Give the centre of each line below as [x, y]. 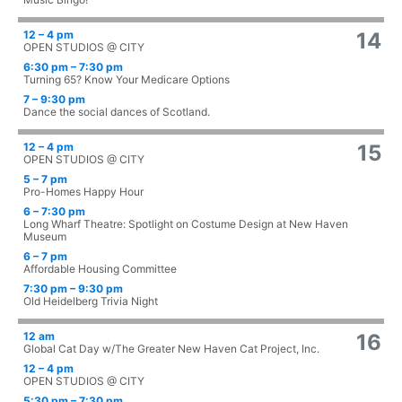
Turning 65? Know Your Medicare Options [127, 80]
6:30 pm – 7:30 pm [73, 67]
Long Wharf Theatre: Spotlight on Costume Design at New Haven [186, 224]
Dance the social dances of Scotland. [117, 112]
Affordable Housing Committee [100, 269]
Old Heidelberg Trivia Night [91, 301]
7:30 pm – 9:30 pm [73, 289]
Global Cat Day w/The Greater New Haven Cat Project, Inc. [171, 349]
